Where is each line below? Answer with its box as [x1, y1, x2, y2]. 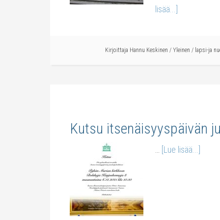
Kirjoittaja [105, 47, 130, 54]
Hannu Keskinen [130, 47, 168, 54]
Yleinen [173, 47, 190, 54]
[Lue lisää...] [162, 144, 200, 155]
